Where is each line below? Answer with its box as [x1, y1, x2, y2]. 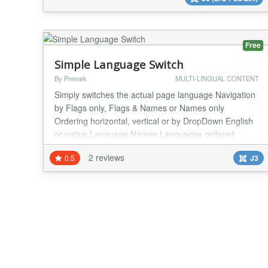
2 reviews [89, 151, 124, 163]
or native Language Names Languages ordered [54, 127, 234, 140]
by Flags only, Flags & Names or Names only [54, 101, 224, 114]
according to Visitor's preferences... [54, 141, 188, 153]
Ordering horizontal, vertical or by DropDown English [54, 114, 253, 127]
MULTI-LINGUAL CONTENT [175, 73, 259, 83]
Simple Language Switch [54, 56, 184, 72]
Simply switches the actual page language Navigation [54, 88, 255, 100]
